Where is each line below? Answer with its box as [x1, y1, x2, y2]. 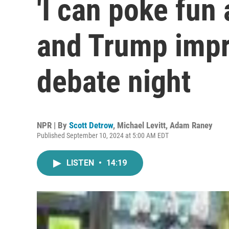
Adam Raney [170, 120, 213, 130]
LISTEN [66, 158, 96, 168]
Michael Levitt [117, 120, 166, 130]
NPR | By [37, 120, 69, 130]
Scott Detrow [69, 120, 113, 130]
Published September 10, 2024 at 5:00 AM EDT [37, 131, 169, 140]
